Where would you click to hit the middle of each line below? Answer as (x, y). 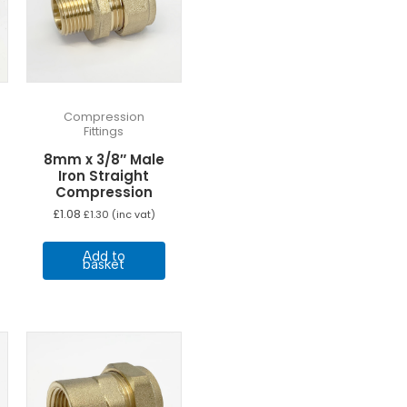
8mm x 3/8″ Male (104, 159)
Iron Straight (104, 175)
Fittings (104, 131)
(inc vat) (132, 215)
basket (104, 264)
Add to (104, 256)
